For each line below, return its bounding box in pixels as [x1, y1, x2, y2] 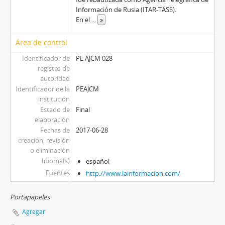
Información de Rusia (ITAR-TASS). [75, 5, 176, 14]
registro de [37, 64, 70, 73]
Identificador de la [15, 84, 70, 93]
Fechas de [40, 126, 70, 135]
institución [38, 94, 70, 103]
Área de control [16, 38, 67, 47]
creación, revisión [18, 136, 70, 145]
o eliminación [30, 146, 70, 155]
